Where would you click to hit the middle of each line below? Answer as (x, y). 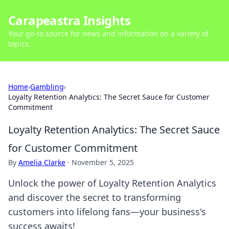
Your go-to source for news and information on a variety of (108, 33)
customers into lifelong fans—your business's (107, 212)
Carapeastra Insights (69, 20)
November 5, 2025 (103, 162)
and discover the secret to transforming (95, 197)
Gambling (47, 87)
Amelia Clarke (42, 162)
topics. (19, 44)
